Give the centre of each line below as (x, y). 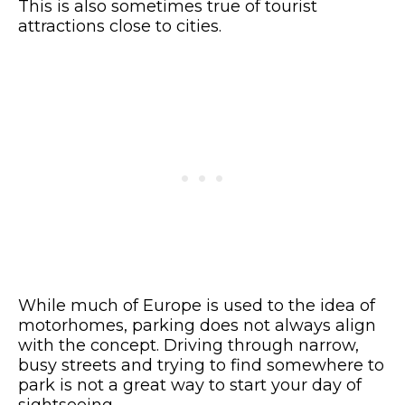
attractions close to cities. (122, 27)
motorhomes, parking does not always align (197, 326)
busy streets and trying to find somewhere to (201, 366)
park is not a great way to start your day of (190, 386)
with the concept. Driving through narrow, (188, 346)
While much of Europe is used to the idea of (197, 306)
